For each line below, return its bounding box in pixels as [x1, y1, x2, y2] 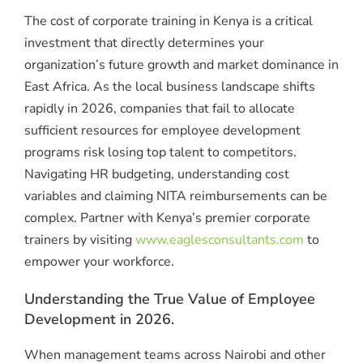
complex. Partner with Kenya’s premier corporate [24, 209, 310, 228]
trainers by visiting [24, 231, 135, 250]
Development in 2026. [24, 310, 174, 330]
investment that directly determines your [24, 34, 264, 53]
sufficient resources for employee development [24, 122, 301, 140]
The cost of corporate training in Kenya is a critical [24, 12, 313, 31]
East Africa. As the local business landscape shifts [24, 78, 315, 96]
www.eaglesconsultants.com [135, 231, 304, 250]
